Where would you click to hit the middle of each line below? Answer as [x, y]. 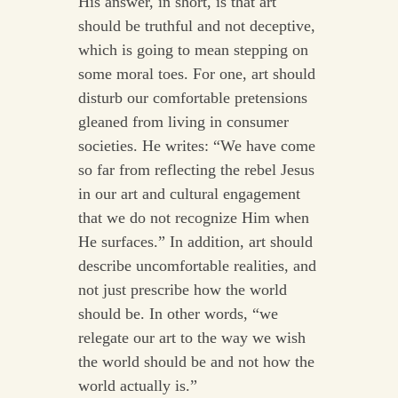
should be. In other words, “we [178, 314]
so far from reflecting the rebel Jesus [196, 170]
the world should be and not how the [196, 362]
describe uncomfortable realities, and [197, 266]
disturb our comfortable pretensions [192, 98]
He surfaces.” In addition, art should [195, 242]
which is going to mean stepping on [193, 50]
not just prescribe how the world [182, 290]
